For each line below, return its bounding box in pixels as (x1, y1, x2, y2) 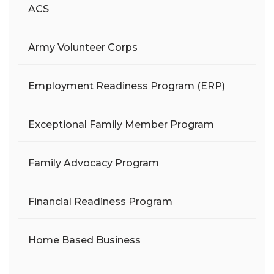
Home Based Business (28, 234, 141, 246)
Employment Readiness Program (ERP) (28, 80, 225, 92)
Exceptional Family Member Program (28, 118, 214, 130)
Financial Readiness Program (28, 195, 172, 207)
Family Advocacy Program (28, 157, 159, 169)
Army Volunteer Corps (28, 41, 138, 53)
